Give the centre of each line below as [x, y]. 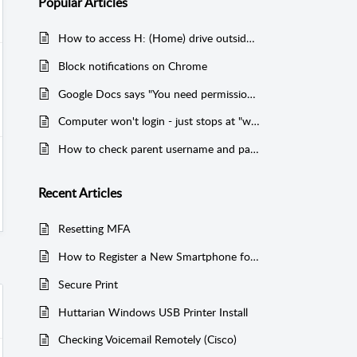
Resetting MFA [94, 229]
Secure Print [88, 284]
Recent [59, 192]
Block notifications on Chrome [133, 65]
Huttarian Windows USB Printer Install [153, 312]
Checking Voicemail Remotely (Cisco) [147, 339]
